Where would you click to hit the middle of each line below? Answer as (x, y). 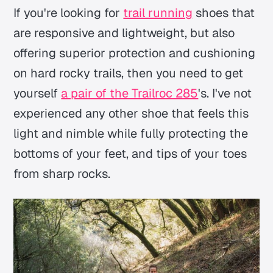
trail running (158, 12)
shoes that (224, 12)
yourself (37, 93)
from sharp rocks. (62, 173)
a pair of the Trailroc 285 (130, 93)
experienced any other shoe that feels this (131, 113)
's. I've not (225, 93)
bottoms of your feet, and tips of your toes (130, 153)
